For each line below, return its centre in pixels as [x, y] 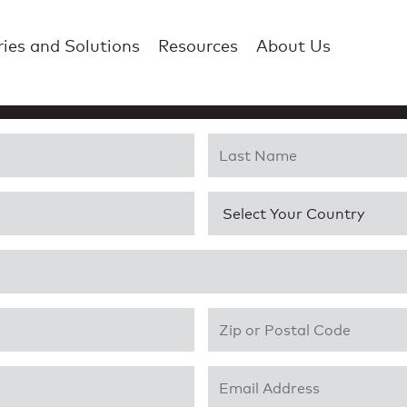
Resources [198, 45]
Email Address [259, 376]
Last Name [248, 143]
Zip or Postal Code [275, 318]
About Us [293, 45]
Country [238, 201]
